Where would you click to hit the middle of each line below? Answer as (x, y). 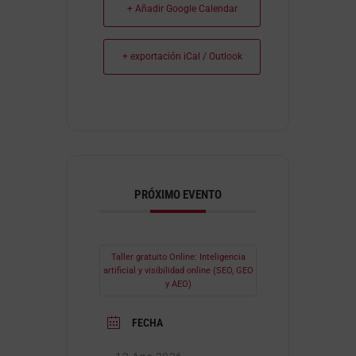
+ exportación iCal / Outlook (182, 56)
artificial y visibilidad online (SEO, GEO (178, 270)
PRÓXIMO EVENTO (178, 194)
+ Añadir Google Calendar (182, 8)
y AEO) (178, 284)
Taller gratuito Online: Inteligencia (178, 257)
